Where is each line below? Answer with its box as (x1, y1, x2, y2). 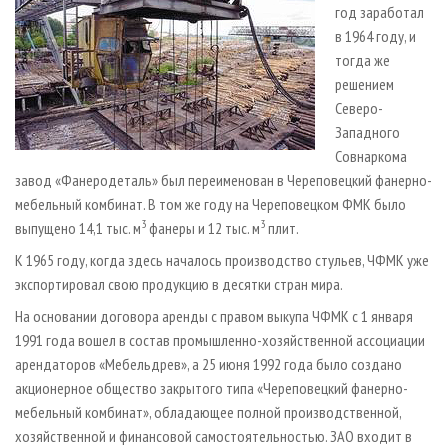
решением (335, 74, 394, 95)
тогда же (335, 50, 390, 71)
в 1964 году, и (335, 26, 416, 47)
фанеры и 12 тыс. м (146, 218, 260, 239)
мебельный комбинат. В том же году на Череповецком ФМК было (15, 194, 406, 215)
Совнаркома (335, 146, 407, 167)
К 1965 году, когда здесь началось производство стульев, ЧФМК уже (15, 250, 429, 271)
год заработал (335, 2, 424, 23)
